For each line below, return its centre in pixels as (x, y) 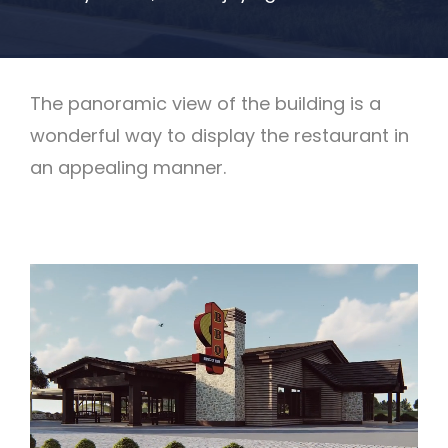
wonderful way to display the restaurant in (219, 135)
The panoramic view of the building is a (205, 103)
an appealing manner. (128, 167)
